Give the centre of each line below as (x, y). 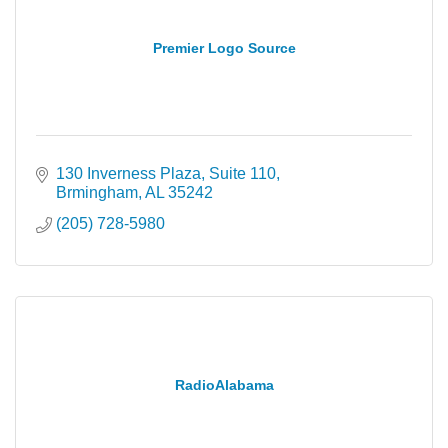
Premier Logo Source (224, 47)
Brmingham (97, 193)
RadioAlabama (224, 384)
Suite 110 (242, 174)
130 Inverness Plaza (128, 174)
